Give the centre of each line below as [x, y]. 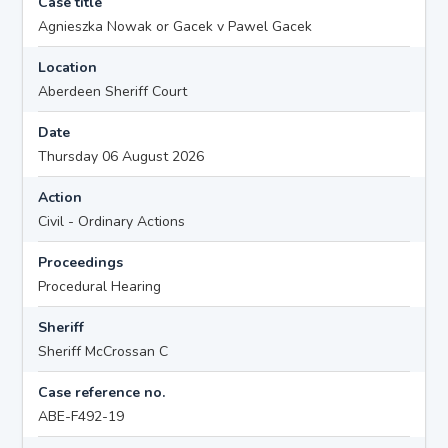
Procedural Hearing [100, 286]
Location [68, 67]
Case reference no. [102, 392]
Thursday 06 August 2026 [121, 156]
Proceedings [81, 262]
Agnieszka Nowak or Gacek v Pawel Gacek [175, 26]
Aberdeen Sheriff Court [113, 91]
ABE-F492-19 [81, 416]
